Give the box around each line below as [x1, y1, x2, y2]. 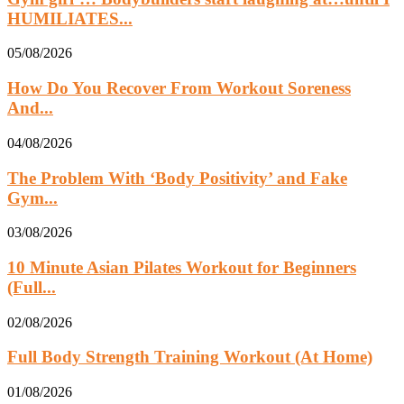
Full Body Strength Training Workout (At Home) [7, 347, 372, 367]
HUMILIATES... [7, 8, 133, 28]
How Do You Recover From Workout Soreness [7, 78, 351, 98]
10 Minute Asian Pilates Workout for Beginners [7, 257, 356, 277]
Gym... [7, 188, 58, 207]
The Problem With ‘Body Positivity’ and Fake [7, 168, 347, 188]
